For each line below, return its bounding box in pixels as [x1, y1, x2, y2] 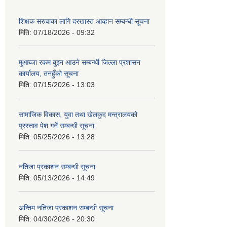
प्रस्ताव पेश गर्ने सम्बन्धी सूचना [19, 121, 94, 130]
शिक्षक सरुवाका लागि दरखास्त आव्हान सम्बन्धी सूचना [19, 17, 149, 25]
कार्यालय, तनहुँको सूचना [19, 69, 79, 78]
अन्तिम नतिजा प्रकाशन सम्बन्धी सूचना [19, 203, 113, 212]
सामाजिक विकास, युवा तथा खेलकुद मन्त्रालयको [19, 110, 137, 119]
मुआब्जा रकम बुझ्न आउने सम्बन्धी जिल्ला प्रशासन [19, 58, 140, 66]
